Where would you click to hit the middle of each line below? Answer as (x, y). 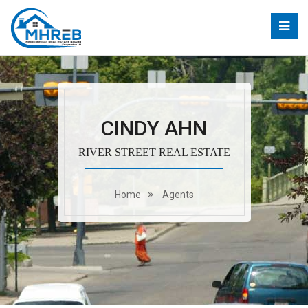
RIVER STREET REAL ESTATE (154, 152)
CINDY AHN (154, 128)
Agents (178, 195)
